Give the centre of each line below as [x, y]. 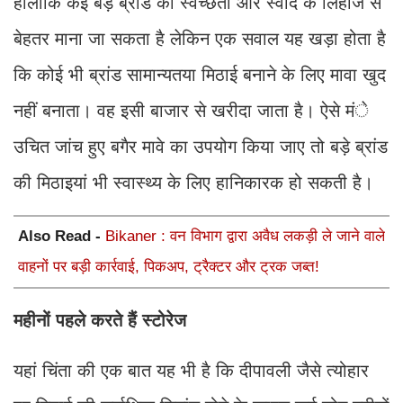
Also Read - [62, 236]
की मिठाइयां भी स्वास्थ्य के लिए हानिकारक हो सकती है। [196, 182]
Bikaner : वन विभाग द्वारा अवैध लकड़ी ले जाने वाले [245, 236]
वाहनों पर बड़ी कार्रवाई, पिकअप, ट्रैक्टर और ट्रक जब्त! [169, 266]
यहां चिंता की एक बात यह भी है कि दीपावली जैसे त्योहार [191, 370]
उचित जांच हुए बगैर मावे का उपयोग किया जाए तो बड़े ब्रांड [201, 146]
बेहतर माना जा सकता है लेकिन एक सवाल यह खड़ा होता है [200, 38]
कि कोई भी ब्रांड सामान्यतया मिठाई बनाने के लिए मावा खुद [200, 74]
